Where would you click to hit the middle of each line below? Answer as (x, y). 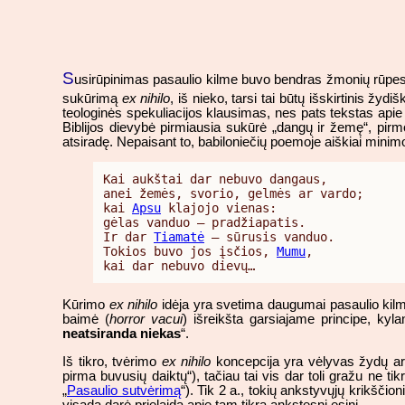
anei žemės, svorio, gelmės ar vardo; (233, 194)
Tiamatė (179, 237)
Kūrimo (86, 304)
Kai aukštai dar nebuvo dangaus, (215, 179)
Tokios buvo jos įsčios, (190, 252)
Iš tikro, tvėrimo (112, 361)
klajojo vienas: (219, 208)
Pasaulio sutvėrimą (124, 390)
